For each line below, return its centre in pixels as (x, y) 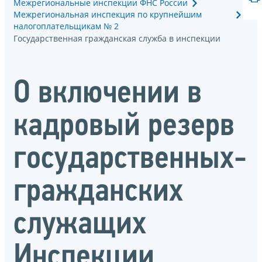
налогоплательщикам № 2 (66, 26)
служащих (80, 225)
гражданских (98, 193)
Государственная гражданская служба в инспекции (117, 38)
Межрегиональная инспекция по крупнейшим (108, 14)
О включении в (108, 94)
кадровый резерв (124, 127)
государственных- (130, 160)
